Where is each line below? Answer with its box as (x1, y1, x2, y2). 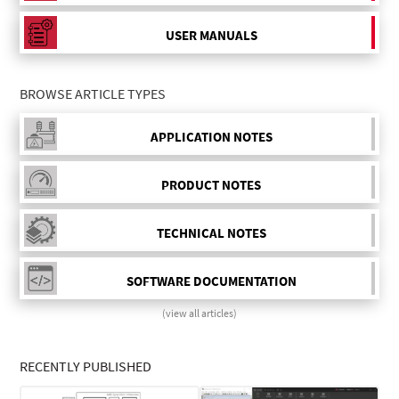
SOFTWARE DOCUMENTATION (126, 272, 297, 289)
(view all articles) (162, 306, 237, 321)
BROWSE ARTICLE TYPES (20, 85, 167, 103)
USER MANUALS (165, 26, 257, 44)
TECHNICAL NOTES (156, 224, 266, 241)
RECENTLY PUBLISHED (20, 357, 152, 376)
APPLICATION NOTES (150, 127, 273, 145)
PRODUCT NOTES (161, 175, 261, 193)
